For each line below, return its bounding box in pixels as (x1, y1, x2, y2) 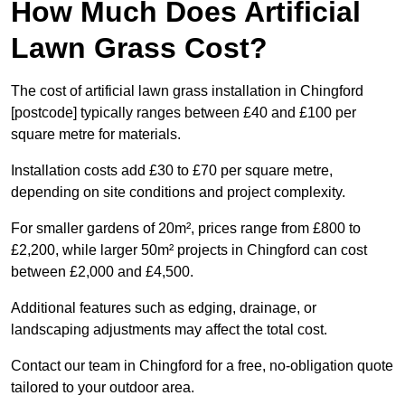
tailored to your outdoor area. (11, 380, 194, 396)
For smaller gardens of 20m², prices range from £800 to (11, 221, 361, 237)
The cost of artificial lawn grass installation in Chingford (11, 83, 363, 99)
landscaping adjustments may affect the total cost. (11, 322, 327, 338)
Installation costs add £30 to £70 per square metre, (11, 163, 333, 179)
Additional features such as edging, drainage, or (11, 300, 316, 316)
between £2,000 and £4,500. (11, 264, 193, 280)
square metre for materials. (11, 127, 181, 143)
